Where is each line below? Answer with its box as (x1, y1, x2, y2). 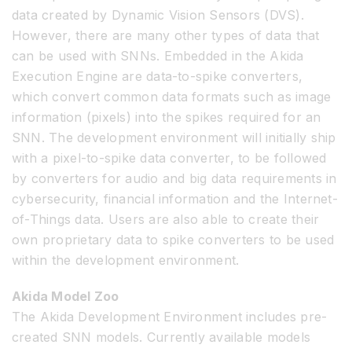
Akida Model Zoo (12, 288, 119, 304)
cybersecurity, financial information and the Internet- (12, 190, 338, 207)
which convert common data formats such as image (12, 88, 332, 104)
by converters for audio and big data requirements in (12, 170, 337, 186)
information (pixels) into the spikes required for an (12, 108, 321, 125)
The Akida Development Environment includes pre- (12, 308, 328, 324)
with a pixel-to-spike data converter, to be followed (12, 149, 327, 166)
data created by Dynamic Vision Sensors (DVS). (12, 6, 304, 23)
